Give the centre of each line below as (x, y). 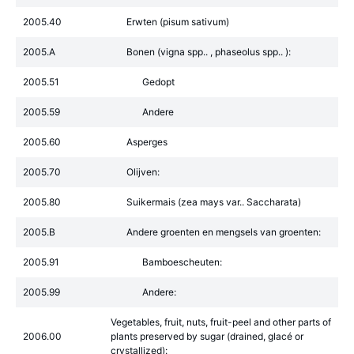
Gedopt (158, 82)
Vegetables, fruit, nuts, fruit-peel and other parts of (221, 322)
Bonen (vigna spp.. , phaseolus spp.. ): (209, 52)
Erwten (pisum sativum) (178, 22)
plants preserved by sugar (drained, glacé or (207, 336)
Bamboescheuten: (182, 262)
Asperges (147, 142)
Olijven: (143, 172)
